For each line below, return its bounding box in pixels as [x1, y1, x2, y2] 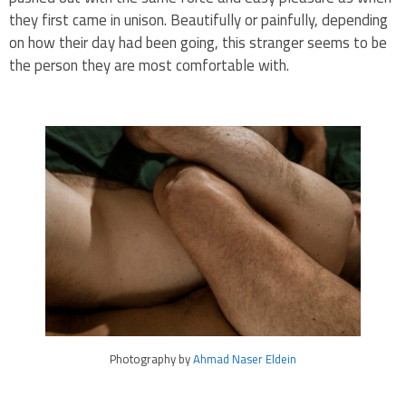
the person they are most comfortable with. [9, 50, 289, 80]
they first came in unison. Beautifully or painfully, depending [9, 5, 388, 34]
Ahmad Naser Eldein [193, 348, 296, 371]
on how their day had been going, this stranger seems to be [9, 27, 387, 57]
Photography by [110, 348, 193, 371]
